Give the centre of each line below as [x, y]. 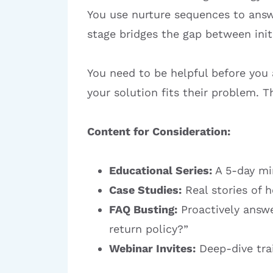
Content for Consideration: [159, 132]
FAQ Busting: [143, 210]
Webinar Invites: [152, 249]
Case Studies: [145, 190]
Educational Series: [161, 171]
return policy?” [149, 229]
